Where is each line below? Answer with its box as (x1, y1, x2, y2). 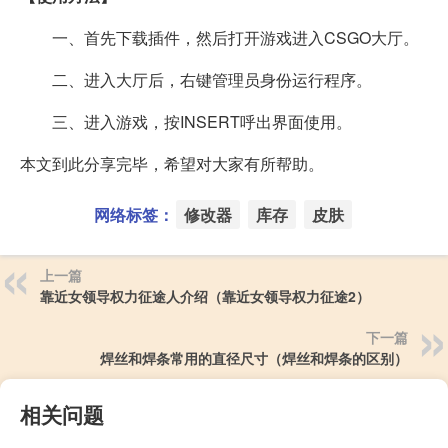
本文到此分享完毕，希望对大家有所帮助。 (20, 151, 324, 175)
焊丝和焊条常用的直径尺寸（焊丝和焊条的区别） (100, 347, 408, 368)
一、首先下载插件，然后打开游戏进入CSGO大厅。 (20, 25, 419, 49)
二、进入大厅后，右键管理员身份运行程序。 (20, 67, 372, 91)
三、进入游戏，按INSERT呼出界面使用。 (20, 109, 352, 133)
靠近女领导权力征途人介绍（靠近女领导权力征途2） (40, 285, 370, 306)
